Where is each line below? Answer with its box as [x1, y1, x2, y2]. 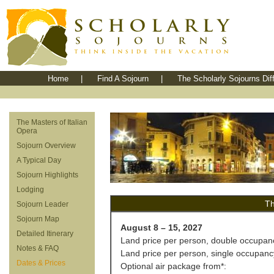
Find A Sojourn [97, 74, 149, 83]
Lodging [17, 185, 44, 194]
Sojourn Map [17, 215, 59, 223]
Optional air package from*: [120, 261, 226, 271]
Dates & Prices [17, 259, 65, 267]
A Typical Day [17, 156, 61, 165]
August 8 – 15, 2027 [120, 223, 202, 232]
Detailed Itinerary [17, 229, 73, 238]
